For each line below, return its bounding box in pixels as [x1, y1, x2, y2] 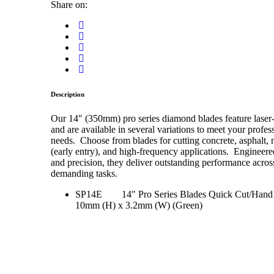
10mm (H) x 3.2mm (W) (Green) [75, 199, 202, 210]
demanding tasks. [50, 168, 117, 179]
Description [50, 90, 84, 98]
